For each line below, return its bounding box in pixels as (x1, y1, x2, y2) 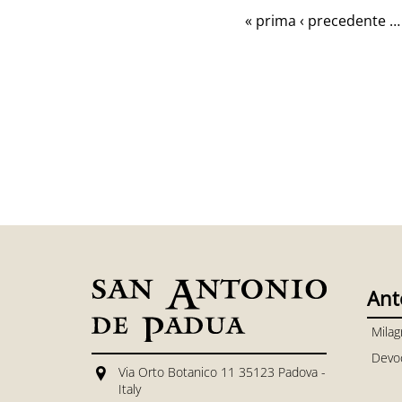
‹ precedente (300, 10, 386, 31)
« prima (245, 10, 296, 31)
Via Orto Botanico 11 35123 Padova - (118, 363, 326, 380)
